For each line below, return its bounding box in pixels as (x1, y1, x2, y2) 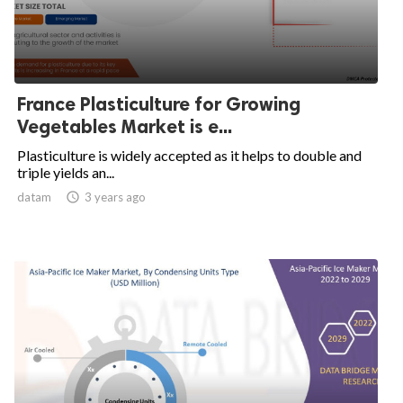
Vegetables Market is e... (17, 115, 232, 138)
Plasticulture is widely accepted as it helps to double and (17, 147, 362, 164)
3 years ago (85, 190, 146, 204)
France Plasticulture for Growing (17, 93, 300, 115)
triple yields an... (17, 164, 114, 181)
